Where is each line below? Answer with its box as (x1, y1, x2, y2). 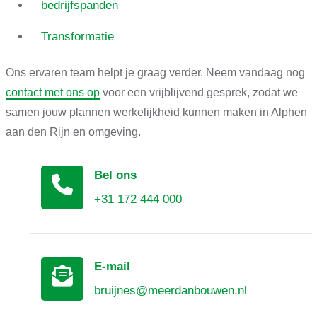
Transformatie (40, 30, 114, 44)
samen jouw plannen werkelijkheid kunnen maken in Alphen (5, 106, 307, 119)
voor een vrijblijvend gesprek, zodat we (99, 86, 298, 99)
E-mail (93, 260, 130, 274)
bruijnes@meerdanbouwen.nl (93, 284, 247, 298)
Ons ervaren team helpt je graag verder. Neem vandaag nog (5, 67, 305, 79)
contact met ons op (5, 86, 100, 99)
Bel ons (93, 168, 137, 183)
